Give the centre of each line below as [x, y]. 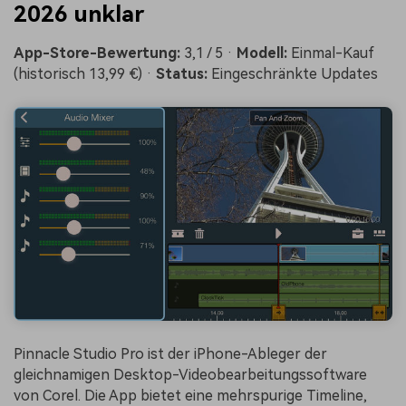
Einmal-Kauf [331, 53]
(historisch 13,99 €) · [85, 73]
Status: [182, 73]
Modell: [262, 53]
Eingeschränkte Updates [293, 73]
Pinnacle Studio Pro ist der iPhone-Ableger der [170, 354]
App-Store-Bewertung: [97, 53]
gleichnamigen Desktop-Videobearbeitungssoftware [190, 375]
